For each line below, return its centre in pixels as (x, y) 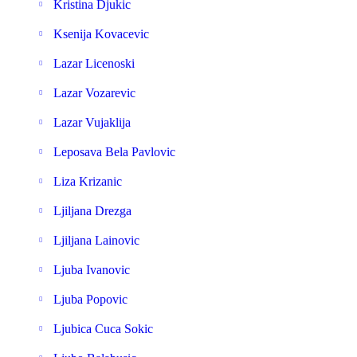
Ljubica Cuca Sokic (103, 329)
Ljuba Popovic (90, 299)
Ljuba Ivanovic (92, 270)
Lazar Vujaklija (92, 122)
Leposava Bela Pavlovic (114, 152)
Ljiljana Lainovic (96, 240)
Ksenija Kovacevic (101, 34)
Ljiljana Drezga (92, 211)
